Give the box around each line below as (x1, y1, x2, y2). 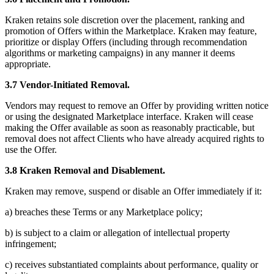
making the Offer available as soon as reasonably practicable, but (5, 122, 254, 133)
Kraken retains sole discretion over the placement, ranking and (5, 15, 245, 26)
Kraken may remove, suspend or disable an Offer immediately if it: (5, 186, 262, 197)
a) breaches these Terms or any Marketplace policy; (5, 207, 202, 218)
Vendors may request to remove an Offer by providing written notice (5, 100, 268, 111)
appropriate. (5, 59, 51, 70)
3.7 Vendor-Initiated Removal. (5, 80, 130, 91)
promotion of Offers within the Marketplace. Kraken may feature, (5, 26, 257, 37)
